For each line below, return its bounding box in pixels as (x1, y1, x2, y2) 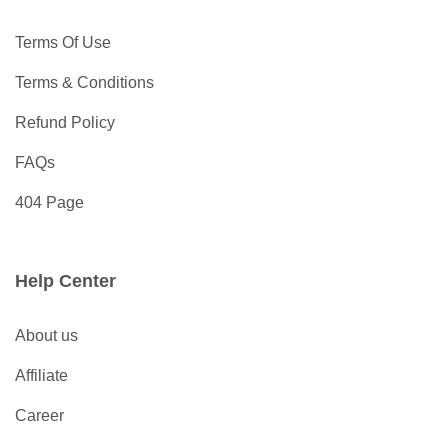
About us (15, 327, 78, 345)
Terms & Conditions (15, 74, 154, 92)
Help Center (15, 271, 116, 292)
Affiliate (15, 367, 68, 385)
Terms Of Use (15, 34, 111, 52)
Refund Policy (15, 114, 115, 132)
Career (15, 407, 64, 425)
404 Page (15, 194, 84, 212)
